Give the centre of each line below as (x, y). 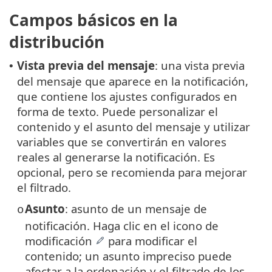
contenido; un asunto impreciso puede (128, 256)
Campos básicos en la (93, 20)
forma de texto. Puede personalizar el (117, 111)
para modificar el (151, 240)
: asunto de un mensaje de (136, 208)
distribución (57, 42)
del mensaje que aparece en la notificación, (133, 81)
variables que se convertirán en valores (122, 141)
